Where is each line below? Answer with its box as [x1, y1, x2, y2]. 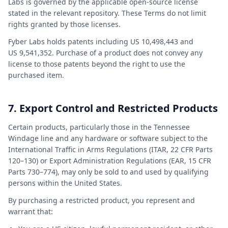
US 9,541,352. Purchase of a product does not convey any [8, 48, 203, 58]
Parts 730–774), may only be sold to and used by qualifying [8, 167, 209, 177]
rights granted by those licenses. [8, 19, 121, 29]
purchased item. [8, 70, 64, 80]
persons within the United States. [8, 178, 122, 188]
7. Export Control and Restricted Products [8, 101, 218, 115]
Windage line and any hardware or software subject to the [8, 133, 208, 143]
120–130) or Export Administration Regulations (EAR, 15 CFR [8, 156, 211, 165]
